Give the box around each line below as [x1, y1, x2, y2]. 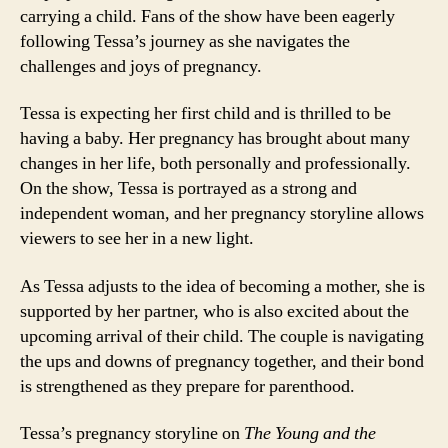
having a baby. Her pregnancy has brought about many [20, 127, 410, 150]
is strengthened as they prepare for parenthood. [20, 374, 355, 398]
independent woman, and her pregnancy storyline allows [20, 202, 424, 225]
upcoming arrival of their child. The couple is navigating [20, 324, 424, 348]
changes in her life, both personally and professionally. [20, 152, 411, 175]
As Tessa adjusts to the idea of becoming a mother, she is [20, 274, 425, 298]
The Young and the [244, 422, 376, 445]
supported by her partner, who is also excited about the [20, 299, 409, 323]
